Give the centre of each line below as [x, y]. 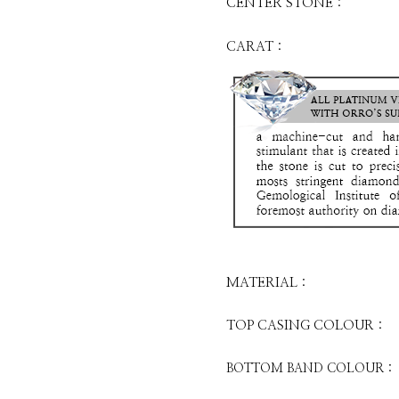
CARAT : [254, 47]
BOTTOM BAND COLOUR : [309, 369]
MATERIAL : [266, 283]
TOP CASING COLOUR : [305, 326]
